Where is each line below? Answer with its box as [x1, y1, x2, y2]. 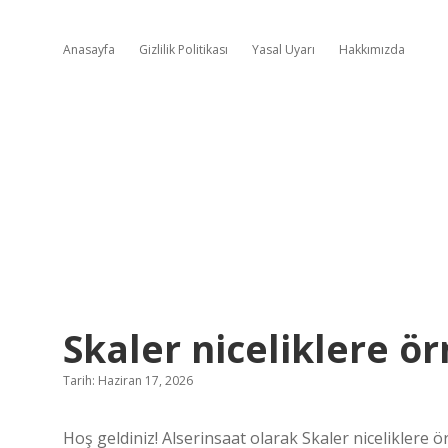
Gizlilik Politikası [139, 41, 228, 58]
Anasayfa [63, 41, 115, 58]
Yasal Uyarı [252, 41, 315, 58]
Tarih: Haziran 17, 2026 [63, 372, 193, 389]
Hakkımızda [339, 41, 405, 58]
